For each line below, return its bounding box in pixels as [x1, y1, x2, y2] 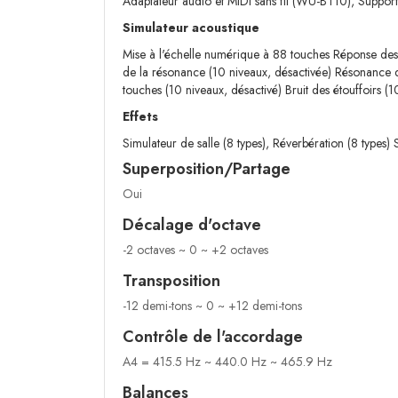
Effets [123, 107, 158, 126]
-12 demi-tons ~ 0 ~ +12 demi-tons [123, 297, 302, 315]
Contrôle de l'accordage [123, 325, 303, 349]
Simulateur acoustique [123, 19, 259, 37]
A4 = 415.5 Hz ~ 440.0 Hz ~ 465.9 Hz [123, 353, 332, 371]
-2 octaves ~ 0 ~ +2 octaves [123, 241, 268, 259]
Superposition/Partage [123, 157, 291, 181]
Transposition [123, 269, 220, 293]
